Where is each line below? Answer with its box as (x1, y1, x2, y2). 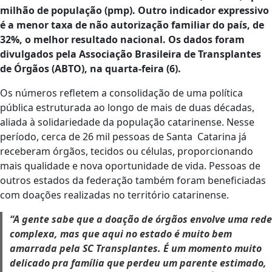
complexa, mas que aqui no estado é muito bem (10, 227, 232, 240)
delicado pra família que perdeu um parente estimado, (10, 256, 267, 270)
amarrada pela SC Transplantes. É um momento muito (10, 242, 262, 255)
